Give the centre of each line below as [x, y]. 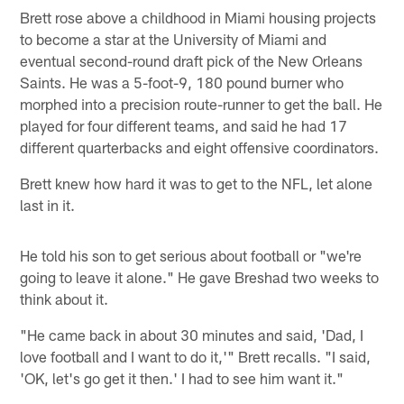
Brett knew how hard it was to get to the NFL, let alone [197, 183]
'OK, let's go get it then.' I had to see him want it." [182, 377]
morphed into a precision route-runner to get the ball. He [202, 103]
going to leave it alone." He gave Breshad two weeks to [200, 276]
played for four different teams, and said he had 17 [184, 125]
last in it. [48, 204]
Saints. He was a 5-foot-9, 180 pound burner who [182, 82]
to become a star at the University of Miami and [174, 38]
